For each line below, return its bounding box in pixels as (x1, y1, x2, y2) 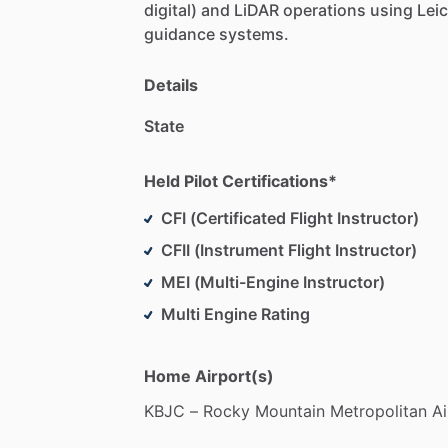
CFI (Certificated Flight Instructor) (161, 207, 419, 228)
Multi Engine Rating (161, 303, 310, 324)
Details (144, 74, 198, 95)
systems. (219, 23, 289, 44)
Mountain (255, 400, 325, 421)
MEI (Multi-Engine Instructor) (161, 271, 385, 292)
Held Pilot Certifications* (144, 170, 337, 191)
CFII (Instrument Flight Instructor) (161, 239, 417, 260)
